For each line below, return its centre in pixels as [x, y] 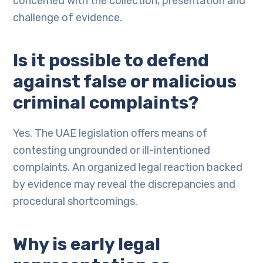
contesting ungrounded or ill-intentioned [112, 150]
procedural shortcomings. [75, 201]
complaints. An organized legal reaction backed [128, 167]
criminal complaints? [106, 103]
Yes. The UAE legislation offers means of [111, 133]
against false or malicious [125, 82]
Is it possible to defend [111, 60]
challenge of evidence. [68, 18]
